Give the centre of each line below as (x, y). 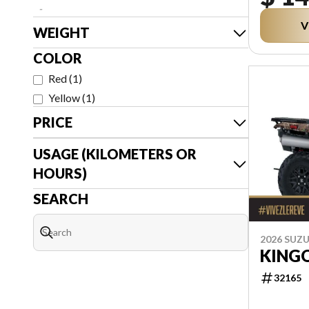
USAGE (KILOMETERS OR (115, 154)
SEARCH (61, 199)
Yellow (64, 98)
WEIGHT (61, 32)
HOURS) (60, 173)
